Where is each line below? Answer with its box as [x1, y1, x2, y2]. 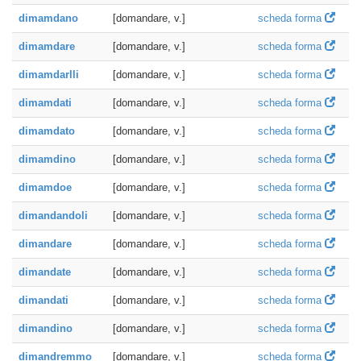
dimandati [19, 294, 68, 306]
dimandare [19, 238, 72, 250]
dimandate [19, 266, 71, 278]
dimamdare [19, 40, 75, 52]
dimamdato [19, 125, 75, 137]
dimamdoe [19, 181, 72, 193]
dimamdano [19, 12, 78, 24]
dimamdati [19, 97, 72, 109]
